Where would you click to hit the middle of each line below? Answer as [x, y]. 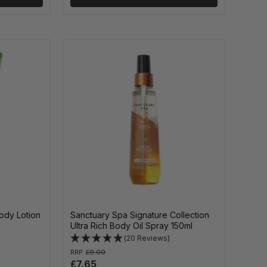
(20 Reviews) [147, 238]
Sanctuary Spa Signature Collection [140, 215]
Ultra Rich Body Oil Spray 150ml [132, 226]
